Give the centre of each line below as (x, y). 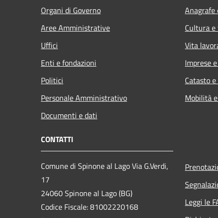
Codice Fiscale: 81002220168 (90, 207)
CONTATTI (57, 139)
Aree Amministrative (75, 28)
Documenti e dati (69, 116)
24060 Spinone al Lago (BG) (87, 193)
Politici (52, 81)
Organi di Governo (71, 10)
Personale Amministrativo (84, 98)
